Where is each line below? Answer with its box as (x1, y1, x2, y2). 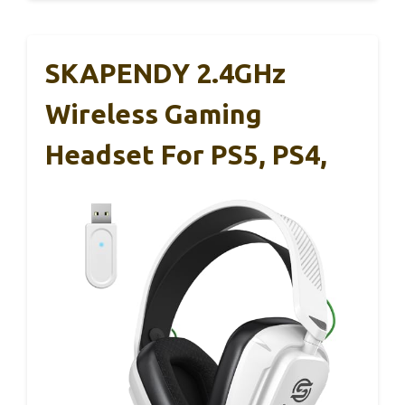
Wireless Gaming (45, 98, 262, 129)
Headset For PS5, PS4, (45, 138, 327, 170)
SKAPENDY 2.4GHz (45, 57, 286, 89)
